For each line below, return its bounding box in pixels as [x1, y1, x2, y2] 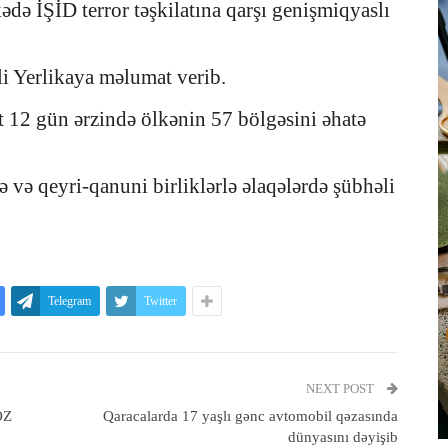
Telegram [48, 294, 91, 309]
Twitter [144, 294, 177, 309]
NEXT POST [305, 381, 377, 397]
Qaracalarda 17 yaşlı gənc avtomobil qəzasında [102, 408, 398, 425]
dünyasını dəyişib [287, 429, 398, 446]
